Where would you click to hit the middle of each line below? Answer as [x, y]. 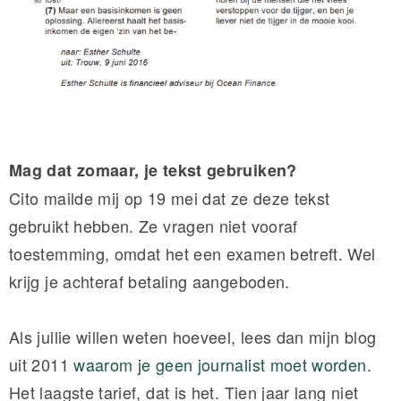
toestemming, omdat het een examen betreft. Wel [192, 254]
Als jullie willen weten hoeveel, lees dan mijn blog [193, 337]
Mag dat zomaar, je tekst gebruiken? [155, 171]
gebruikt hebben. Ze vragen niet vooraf [154, 226]
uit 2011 [42, 365]
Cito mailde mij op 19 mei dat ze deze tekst [170, 198]
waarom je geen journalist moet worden [220, 365]
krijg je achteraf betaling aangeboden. [152, 282]
